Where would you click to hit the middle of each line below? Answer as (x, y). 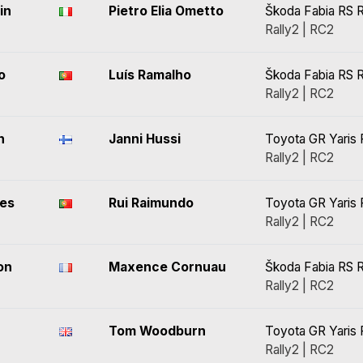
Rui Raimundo (151, 203)
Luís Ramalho (150, 75)
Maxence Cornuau (167, 267)
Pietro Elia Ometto (166, 11)
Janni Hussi (145, 139)
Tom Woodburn (157, 331)
